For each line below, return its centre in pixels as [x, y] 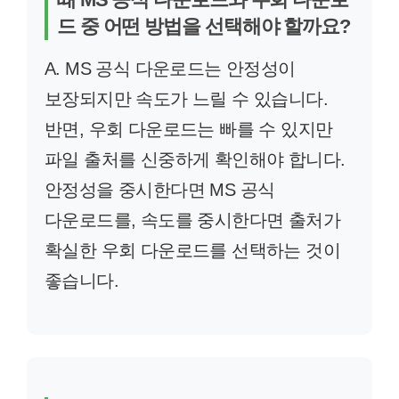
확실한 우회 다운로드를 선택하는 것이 [192, 250]
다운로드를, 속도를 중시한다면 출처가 [192, 220]
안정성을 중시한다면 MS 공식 [160, 190]
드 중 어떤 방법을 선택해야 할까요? [204, 26]
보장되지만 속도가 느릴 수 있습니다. [186, 99]
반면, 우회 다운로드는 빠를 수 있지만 [189, 129]
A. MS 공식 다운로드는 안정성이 [170, 69]
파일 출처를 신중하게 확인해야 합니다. [195, 159]
